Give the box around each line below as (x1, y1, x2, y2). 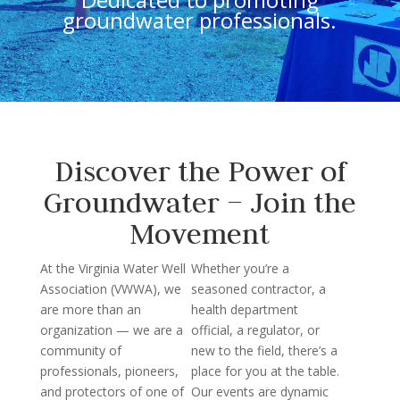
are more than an (39, 301, 141, 318)
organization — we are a (39, 321, 183, 338)
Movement (129, 215, 271, 252)
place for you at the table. (191, 362, 340, 379)
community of (39, 342, 121, 359)
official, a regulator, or (191, 321, 321, 338)
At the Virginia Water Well (39, 260, 186, 277)
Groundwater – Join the (43, 184, 356, 221)
